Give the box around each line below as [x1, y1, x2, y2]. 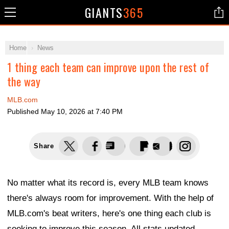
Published [7, 107, 41, 116]
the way [7, 73, 41, 89]
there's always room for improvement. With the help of [7, 193, 214, 203]
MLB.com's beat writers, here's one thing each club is [7, 209, 211, 218]
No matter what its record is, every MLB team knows [7, 178, 209, 188]
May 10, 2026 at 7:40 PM [41, 107, 123, 116]
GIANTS [85, 3, 123, 21]
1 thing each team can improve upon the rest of [7, 59, 210, 75]
